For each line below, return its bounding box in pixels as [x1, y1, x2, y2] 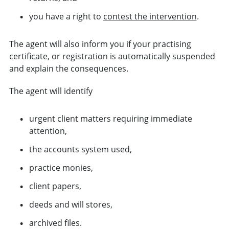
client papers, [29, 180, 81, 192]
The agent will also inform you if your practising [9, 38, 191, 50]
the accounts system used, [29, 143, 132, 155]
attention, [29, 125, 67, 136]
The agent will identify [9, 85, 93, 97]
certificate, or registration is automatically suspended [9, 50, 215, 62]
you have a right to [29, 10, 103, 22]
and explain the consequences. [9, 62, 128, 74]
